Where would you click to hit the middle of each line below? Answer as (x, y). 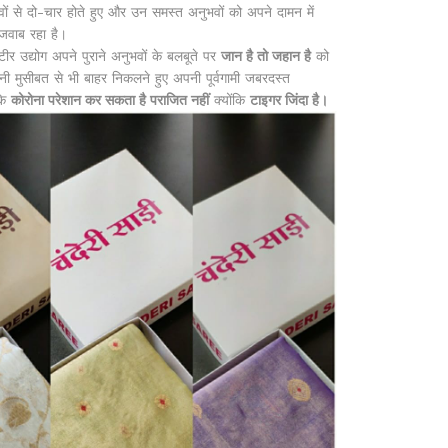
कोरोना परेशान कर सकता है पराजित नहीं (110, 100)
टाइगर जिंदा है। (289, 100)
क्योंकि (229, 100)
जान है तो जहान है (266, 56)
